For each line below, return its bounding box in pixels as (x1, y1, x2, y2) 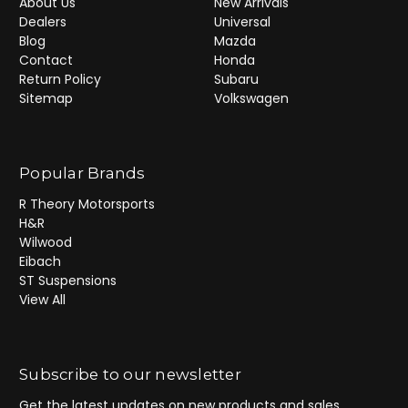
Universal (213, 13, 270, 32)
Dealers (19, 13, 66, 32)
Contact (19, 51, 73, 70)
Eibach (19, 252, 61, 271)
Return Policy (19, 70, 101, 89)
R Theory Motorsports (19, 195, 155, 214)
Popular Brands (19, 164, 146, 183)
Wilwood (19, 233, 72, 252)
